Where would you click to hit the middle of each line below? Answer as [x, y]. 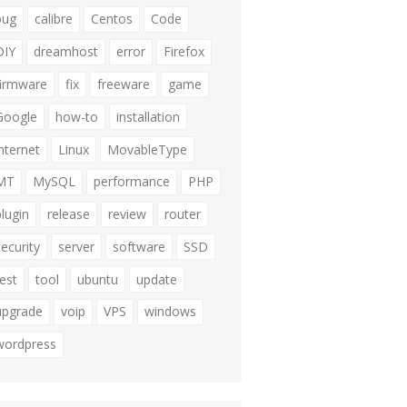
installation [148, 116]
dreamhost [66, 52]
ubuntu [98, 279]
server [76, 246]
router [183, 214]
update [157, 279]
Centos [112, 19]
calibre [54, 19]
